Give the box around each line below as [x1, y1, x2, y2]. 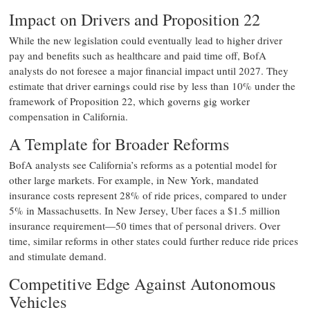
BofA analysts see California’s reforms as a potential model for [9, 158, 277, 172]
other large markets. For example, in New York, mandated [9, 173, 259, 187]
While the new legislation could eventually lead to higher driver [9, 33, 282, 47]
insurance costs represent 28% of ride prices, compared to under [9, 188, 286, 202]
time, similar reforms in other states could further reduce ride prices [9, 234, 298, 248]
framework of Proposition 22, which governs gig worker [9, 94, 250, 108]
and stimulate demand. [9, 249, 107, 263]
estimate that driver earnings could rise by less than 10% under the [9, 79, 295, 93]
